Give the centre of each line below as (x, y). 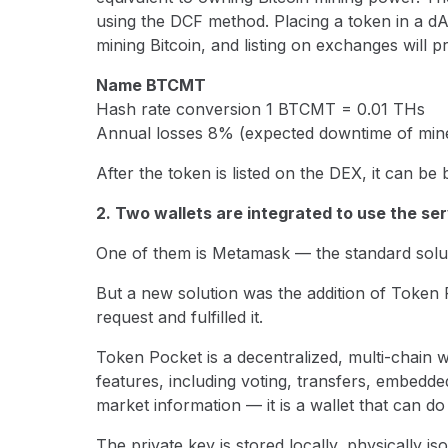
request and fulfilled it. (179, 317)
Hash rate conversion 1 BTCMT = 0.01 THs (260, 109)
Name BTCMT (151, 85)
